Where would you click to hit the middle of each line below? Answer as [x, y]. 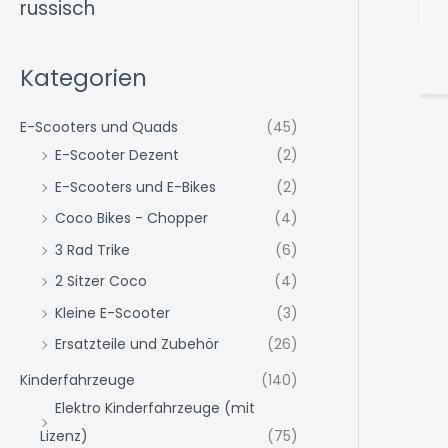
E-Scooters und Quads [99, 127]
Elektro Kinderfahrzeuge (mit [155, 407]
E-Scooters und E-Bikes [135, 186]
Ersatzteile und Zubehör [137, 344]
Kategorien [83, 78]
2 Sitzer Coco [101, 281]
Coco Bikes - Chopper [131, 218]
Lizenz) [64, 435]
